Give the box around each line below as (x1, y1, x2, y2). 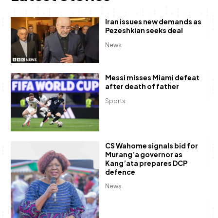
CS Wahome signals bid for (105, 141, 198, 150)
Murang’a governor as (105, 149, 182, 159)
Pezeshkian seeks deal (105, 26, 183, 35)
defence (105, 167, 135, 176)
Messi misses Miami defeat (105, 73, 200, 82)
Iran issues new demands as (105, 17, 201, 26)
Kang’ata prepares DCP (105, 158, 187, 167)
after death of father (105, 82, 179, 91)
